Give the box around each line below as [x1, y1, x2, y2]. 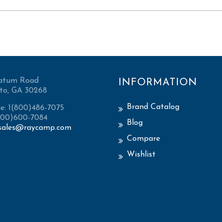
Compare [127, 135, 160, 143]
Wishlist [127, 151, 156, 159]
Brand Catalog [127, 103, 179, 111]
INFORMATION [118, 78, 197, 88]
